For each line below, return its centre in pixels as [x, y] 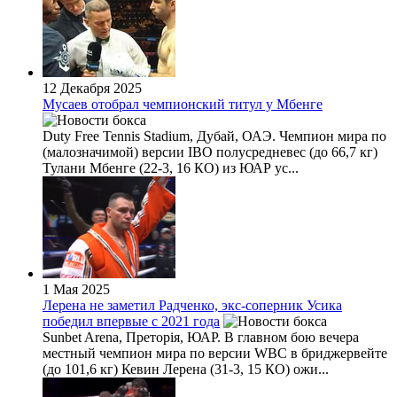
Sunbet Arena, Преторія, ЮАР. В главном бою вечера [201, 337]
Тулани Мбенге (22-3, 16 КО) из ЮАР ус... [171, 167]
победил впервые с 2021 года [131, 321]
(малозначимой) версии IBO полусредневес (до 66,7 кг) [210, 152]
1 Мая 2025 [76, 289]
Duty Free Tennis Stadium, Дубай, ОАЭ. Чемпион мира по [214, 136]
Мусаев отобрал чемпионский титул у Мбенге [183, 104]
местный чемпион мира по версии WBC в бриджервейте [215, 353]
